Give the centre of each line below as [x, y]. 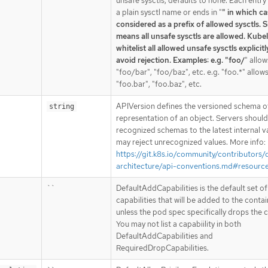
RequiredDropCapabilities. [162, 248]
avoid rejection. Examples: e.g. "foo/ [180, 60]
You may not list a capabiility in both [179, 224]
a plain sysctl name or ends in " [169, 12]
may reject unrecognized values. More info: [191, 142]
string [62, 106]
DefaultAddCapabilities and [165, 236]
